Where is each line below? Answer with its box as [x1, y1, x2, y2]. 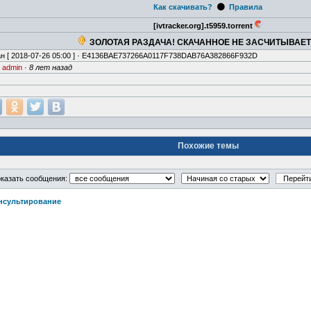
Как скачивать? [153, 3, 212, 12]
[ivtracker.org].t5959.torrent [153, 22, 255, 31]
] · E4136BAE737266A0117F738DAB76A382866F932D [71, 51, 258, 60]
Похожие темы [177, 141, 239, 151]
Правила [229, 3, 262, 12]
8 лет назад [29, 63, 72, 72]
